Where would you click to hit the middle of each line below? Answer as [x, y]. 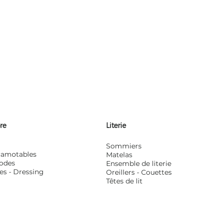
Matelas [119, 155]
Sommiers [124, 146]
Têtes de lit [124, 181]
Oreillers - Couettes [139, 172]
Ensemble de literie [138, 163]
